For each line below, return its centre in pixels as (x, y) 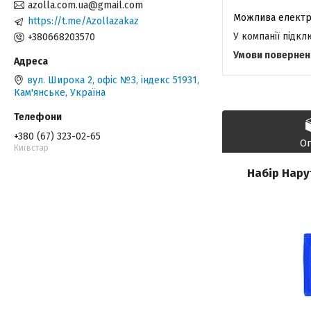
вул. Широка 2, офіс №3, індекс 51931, (113, 80)
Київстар (31, 148)
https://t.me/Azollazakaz (83, 21)
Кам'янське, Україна (60, 92)
